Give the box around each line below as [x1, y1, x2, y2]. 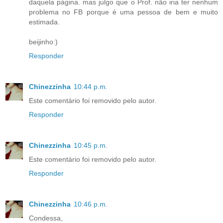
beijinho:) [29, 37, 58, 46]
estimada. [29, 17, 60, 26]
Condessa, [29, 214, 63, 222]
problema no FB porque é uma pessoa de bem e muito [29, 7, 218, 16]
